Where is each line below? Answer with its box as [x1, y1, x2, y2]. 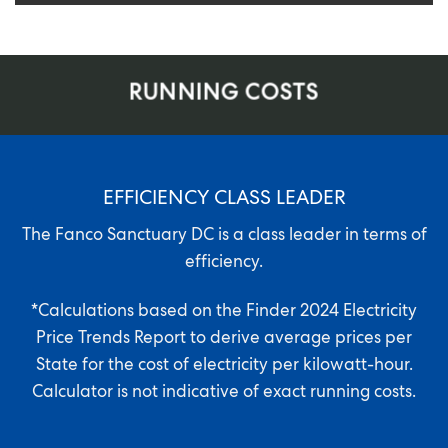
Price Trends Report [36, 331, 186, 349]
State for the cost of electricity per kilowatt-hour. [35, 358, 413, 376]
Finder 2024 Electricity [246, 304, 417, 322]
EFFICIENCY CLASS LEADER [102, 190, 346, 211]
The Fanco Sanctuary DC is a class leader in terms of [21, 228, 427, 246]
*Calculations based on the [31, 304, 246, 322]
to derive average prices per [186, 331, 412, 349]
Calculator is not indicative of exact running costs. [32, 385, 416, 403]
